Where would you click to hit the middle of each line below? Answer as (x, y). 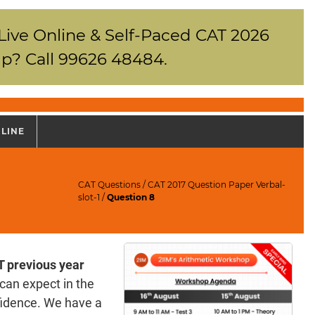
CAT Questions (110, 184)
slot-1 (89, 197)
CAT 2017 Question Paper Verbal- (217, 184)
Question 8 (131, 197)
